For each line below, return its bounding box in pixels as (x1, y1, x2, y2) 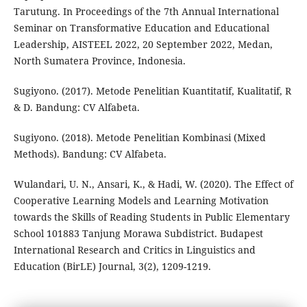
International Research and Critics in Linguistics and (13, 243, 256, 257)
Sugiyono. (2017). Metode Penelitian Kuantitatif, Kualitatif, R (13, 84, 291, 98)
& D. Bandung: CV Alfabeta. (13, 101, 140, 114)
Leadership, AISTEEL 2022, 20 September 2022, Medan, (13, 38, 273, 51)
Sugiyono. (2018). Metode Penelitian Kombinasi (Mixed (13, 131, 266, 145)
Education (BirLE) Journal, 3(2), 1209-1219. (13, 260, 211, 273)
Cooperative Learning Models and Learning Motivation (13, 194, 269, 208)
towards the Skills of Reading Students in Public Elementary (13, 210, 290, 224)
